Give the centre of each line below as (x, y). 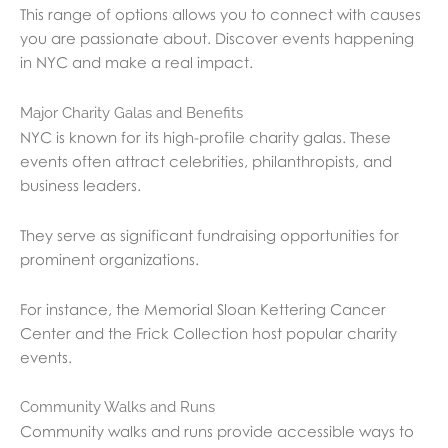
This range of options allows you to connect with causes (220, 14)
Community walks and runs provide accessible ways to (217, 431)
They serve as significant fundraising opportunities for (209, 234)
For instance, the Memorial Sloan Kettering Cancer (203, 309)
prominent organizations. (109, 258)
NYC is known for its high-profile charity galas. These (205, 136)
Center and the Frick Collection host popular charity (208, 333)
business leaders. (80, 184)
